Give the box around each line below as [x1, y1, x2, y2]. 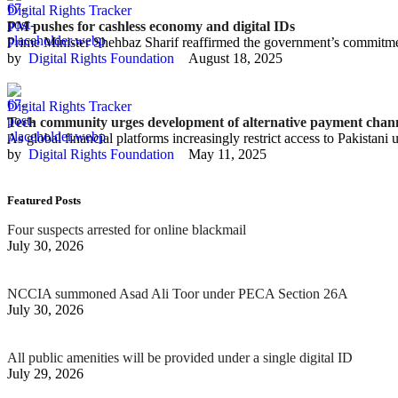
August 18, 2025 [188, 51, 283, 66]
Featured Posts [7, 194, 81, 207]
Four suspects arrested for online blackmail [7, 222, 250, 237]
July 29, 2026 [7, 366, 84, 381]
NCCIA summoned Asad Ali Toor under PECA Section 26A [7, 286, 348, 301]
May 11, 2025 [188, 147, 267, 162]
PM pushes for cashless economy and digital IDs [7, 19, 295, 34]
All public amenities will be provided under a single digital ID [7, 350, 353, 365]
